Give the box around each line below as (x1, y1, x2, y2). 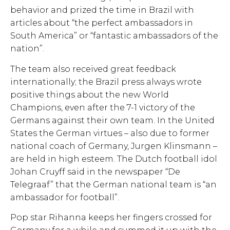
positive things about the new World (10, 89, 169, 100)
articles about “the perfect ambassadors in (10, 18, 193, 28)
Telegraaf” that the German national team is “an (10, 179, 217, 189)
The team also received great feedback (10, 64, 176, 74)
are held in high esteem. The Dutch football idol (10, 154, 217, 164)
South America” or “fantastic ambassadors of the (10, 31, 218, 41)
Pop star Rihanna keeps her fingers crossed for (10, 213, 212, 223)
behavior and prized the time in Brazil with (10, 5, 194, 15)
